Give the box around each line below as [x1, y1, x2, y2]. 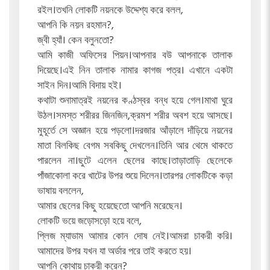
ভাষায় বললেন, [37, 183, 84, 200]
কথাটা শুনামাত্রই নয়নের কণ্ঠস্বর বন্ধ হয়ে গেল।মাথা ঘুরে [37, 93, 233, 110]
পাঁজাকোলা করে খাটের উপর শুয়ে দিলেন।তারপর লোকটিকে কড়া [37, 168, 233, 185]
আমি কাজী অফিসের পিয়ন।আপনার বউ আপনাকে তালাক [37, 48, 233, 64]
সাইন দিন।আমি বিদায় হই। [37, 78, 122, 95]
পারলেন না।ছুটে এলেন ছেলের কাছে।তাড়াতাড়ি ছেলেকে [37, 153, 233, 170]
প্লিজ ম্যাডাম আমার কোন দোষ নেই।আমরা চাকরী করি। [37, 228, 233, 245]
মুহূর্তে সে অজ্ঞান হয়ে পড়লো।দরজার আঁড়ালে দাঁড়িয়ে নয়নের [37, 123, 233, 140]
